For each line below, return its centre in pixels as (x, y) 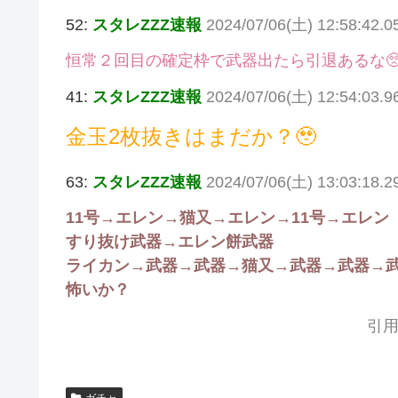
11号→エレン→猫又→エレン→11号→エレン (227, 218)
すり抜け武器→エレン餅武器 (170, 242)
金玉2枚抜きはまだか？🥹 (191, 137)
